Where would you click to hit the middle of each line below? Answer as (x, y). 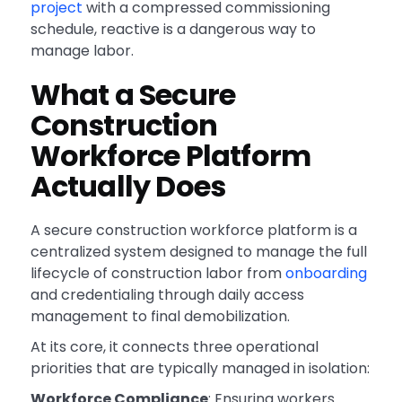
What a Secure (133, 95)
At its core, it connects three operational (174, 347)
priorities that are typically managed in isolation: (200, 369)
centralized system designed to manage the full (198, 252)
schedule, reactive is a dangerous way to (173, 30)
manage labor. (82, 51)
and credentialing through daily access (167, 295)
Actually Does (128, 187)
